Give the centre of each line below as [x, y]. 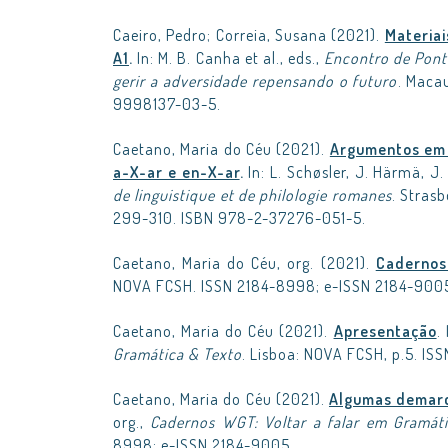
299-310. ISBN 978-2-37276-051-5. [239, 218]
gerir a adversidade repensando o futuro [255, 81]
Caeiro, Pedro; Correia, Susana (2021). [249, 35]
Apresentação [385, 331]
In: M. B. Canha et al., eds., [229, 58]
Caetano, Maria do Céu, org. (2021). [244, 263]
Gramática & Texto [177, 354]
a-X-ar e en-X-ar [176, 172]
